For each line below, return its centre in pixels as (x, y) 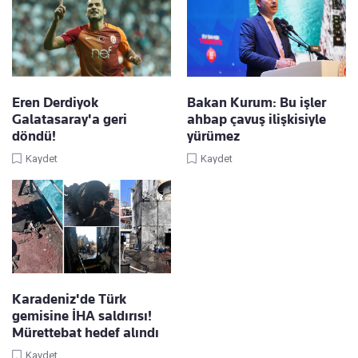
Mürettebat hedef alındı (86, 333)
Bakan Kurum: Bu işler (257, 103)
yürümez (213, 136)
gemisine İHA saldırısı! (82, 316)
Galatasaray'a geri (70, 119)
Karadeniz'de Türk (69, 299)
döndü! (34, 136)
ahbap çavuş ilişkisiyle (257, 119)
